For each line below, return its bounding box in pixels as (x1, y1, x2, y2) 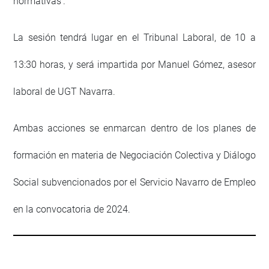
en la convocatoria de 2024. (13, 203, 131, 215)
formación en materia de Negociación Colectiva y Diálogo (13, 149, 256, 161)
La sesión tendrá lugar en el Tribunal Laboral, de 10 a (13, 31, 256, 43)
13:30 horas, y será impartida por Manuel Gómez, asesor (13, 58, 256, 70)
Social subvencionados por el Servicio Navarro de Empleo (13, 176, 256, 188)
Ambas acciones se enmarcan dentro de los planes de (13, 122, 256, 134)
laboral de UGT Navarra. (13, 85, 116, 97)
